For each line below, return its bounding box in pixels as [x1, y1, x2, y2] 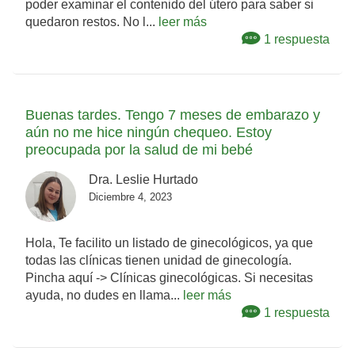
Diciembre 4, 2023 [89, 191, 172, 204]
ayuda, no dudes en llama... [25, 288, 183, 303]
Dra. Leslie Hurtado [89, 173, 198, 187]
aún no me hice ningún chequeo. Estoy [25, 124, 272, 141]
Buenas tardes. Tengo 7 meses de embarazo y [25, 107, 320, 124]
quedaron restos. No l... [25, 15, 158, 29]
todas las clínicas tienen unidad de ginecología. [25, 254, 292, 268]
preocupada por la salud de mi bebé [25, 142, 253, 158]
